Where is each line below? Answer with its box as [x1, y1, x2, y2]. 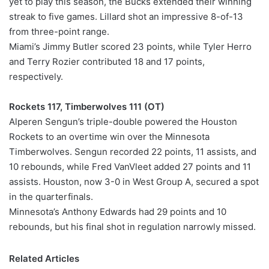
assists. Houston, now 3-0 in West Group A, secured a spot [9, 176, 259, 188]
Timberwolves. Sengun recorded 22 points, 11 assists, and [9, 146, 256, 158]
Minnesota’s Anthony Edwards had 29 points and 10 [9, 206, 226, 218]
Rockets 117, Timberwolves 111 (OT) [9, 101, 165, 113]
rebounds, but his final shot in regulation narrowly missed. [9, 221, 256, 233]
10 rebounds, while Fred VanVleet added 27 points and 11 [9, 161, 251, 173]
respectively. [9, 71, 63, 83]
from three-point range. [9, 26, 109, 38]
